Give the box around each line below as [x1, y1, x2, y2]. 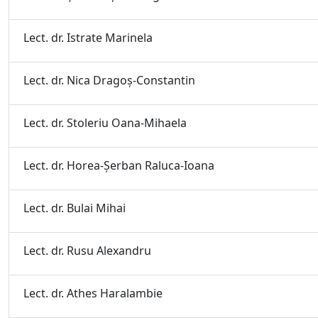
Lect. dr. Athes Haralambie [23, 285, 163, 301]
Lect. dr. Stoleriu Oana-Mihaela [23, 115, 187, 131]
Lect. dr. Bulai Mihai [23, 200, 126, 216]
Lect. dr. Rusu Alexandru [23, 243, 151, 258]
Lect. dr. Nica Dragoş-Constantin [23, 72, 195, 88]
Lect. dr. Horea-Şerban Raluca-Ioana [23, 158, 214, 173]
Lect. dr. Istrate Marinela [23, 30, 153, 45]
